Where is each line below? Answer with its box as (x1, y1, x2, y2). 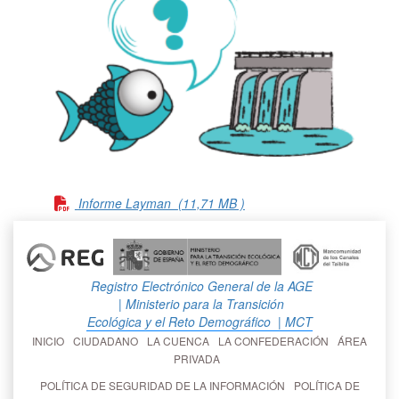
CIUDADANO (73, 332, 143, 348)
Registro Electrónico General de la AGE (86, 276, 313, 295)
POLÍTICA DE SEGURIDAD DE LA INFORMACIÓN (39, 377, 290, 393)
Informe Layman (77, 193, 178, 212)
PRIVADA (174, 350, 225, 366)
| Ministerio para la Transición (115, 294, 284, 313)
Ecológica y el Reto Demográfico (86, 312, 271, 330)
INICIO (32, 332, 69, 348)
